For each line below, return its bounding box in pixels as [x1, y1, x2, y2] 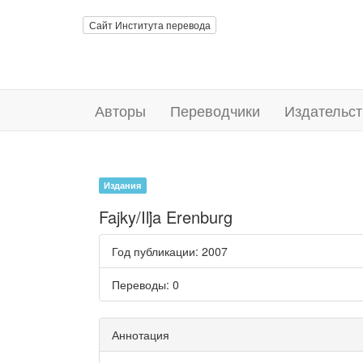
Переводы [112, 276, 166, 293]
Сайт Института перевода [88, 18, 211, 32]
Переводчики [170, 100, 260, 121]
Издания [104, 179, 142, 191]
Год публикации [112, 243, 195, 259]
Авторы [95, 100, 146, 121]
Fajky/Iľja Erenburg [99, 205, 233, 228]
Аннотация [112, 327, 169, 343]
